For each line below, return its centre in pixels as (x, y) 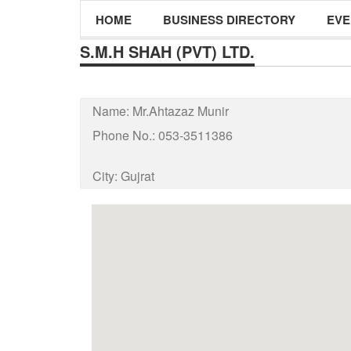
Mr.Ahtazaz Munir (181, 111)
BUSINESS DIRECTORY (229, 20)
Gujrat (138, 176)
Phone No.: (125, 135)
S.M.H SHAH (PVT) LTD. (167, 51)
